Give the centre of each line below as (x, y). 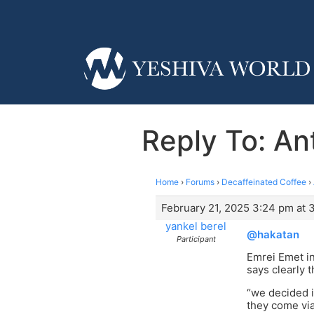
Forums (200, 182)
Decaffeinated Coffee (264, 182)
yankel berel (196, 226)
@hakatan (273, 234)
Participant (196, 239)
